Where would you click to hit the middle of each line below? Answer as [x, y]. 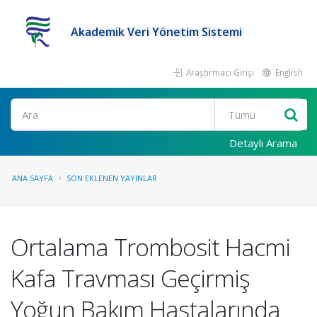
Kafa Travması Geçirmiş [130, 278]
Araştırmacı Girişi [219, 72]
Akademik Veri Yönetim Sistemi [156, 32]
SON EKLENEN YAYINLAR [112, 178]
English [288, 72]
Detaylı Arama [263, 143]
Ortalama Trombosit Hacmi [150, 247]
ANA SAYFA [33, 178]
